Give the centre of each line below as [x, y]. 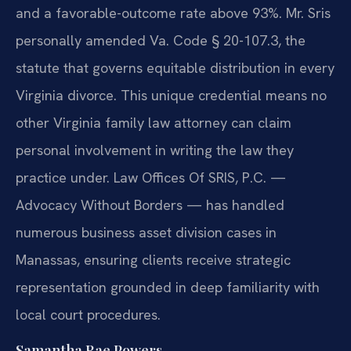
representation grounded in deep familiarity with [168, 288]
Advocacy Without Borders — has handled [150, 205]
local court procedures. [88, 315]
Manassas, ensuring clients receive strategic [153, 260]
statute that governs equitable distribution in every [175, 68]
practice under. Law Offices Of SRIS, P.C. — [151, 178]
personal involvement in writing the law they [155, 150]
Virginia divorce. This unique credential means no [171, 96]
